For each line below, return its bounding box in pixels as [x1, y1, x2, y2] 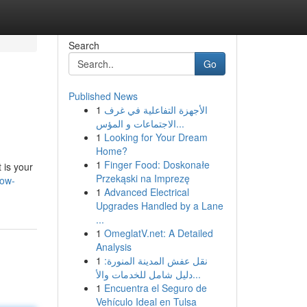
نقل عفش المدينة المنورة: [103, 254, 208, 267]
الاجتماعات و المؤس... [175, 116, 184, 130]
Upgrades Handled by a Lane [95, 199, 223, 212]
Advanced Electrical [103, 185, 189, 199]
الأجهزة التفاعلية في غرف [103, 103, 208, 116]
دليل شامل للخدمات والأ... [192, 267, 201, 281]
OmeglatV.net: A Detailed [103, 226, 213, 240]
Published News [68, 89, 138, 103]
